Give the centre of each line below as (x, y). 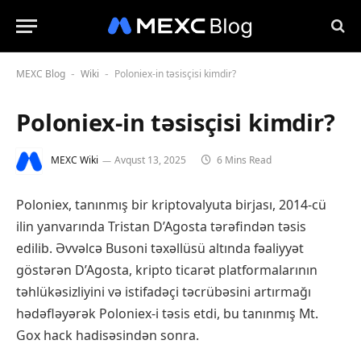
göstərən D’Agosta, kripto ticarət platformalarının (167, 270)
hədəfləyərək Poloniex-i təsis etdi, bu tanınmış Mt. (167, 313)
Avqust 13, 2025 (150, 160)
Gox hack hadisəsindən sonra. (108, 335)
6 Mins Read (243, 160)
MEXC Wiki (75, 160)
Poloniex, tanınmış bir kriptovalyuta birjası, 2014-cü (171, 205)
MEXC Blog (41, 74)
